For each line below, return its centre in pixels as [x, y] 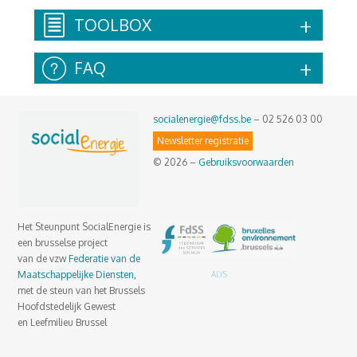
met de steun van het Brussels [82, 290]
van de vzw [43, 258]
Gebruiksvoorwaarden [247, 162]
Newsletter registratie [203, 140]
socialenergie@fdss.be [202, 119]
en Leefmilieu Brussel [63, 322]
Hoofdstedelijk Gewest [67, 306]
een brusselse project [63, 242]
